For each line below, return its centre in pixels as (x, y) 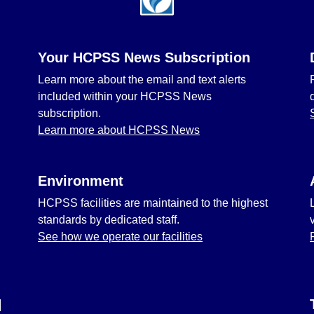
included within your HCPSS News (125, 96)
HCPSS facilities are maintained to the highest (153, 203)
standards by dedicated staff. (109, 220)
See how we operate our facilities (120, 237)
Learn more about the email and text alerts (142, 80)
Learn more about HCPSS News (119, 130)
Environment (81, 181)
